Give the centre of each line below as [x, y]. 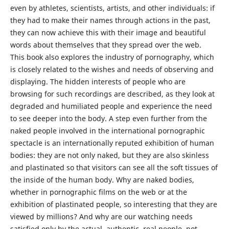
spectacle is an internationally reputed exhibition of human [112, 143]
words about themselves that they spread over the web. [106, 45]
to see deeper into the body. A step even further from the [108, 119]
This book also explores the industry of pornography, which [112, 57]
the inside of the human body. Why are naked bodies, [102, 180]
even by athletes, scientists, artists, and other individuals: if [112, 8]
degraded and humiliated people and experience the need [111, 106]
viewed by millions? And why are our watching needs [101, 217]
